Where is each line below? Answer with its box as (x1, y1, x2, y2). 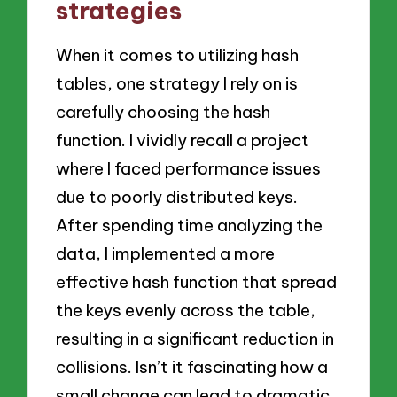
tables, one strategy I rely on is (56, 73, 299, 95)
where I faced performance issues (56, 158, 322, 180)
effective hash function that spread (56, 271, 338, 293)
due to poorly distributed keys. (56, 186, 299, 208)
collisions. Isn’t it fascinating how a (56, 356, 329, 378)
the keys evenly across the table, (56, 300, 316, 322)
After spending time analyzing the (56, 214, 323, 237)
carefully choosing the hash (56, 101, 271, 123)
